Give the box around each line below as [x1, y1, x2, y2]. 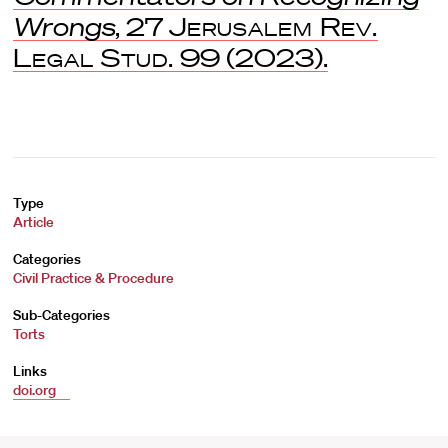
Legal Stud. [12, 43, 174, 72]
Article [12, 213, 54, 231]
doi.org [12, 381, 59, 399]
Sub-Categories [12, 306, 110, 324]
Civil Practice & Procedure [12, 269, 174, 287]
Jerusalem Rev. [168, 12, 378, 41]
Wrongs [12, 12, 115, 41]
